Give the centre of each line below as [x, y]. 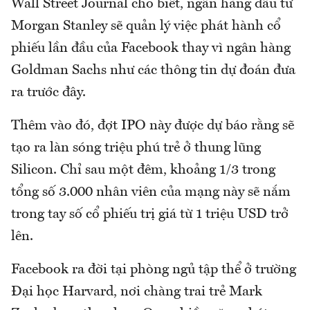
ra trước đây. [48, 92]
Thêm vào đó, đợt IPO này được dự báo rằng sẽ [153, 126]
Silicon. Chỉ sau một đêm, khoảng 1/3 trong [143, 170]
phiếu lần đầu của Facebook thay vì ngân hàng [151, 48]
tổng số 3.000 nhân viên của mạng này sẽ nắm [151, 192]
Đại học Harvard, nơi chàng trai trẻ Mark [137, 292]
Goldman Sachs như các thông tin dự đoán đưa [153, 70]
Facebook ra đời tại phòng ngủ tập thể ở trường [154, 270]
